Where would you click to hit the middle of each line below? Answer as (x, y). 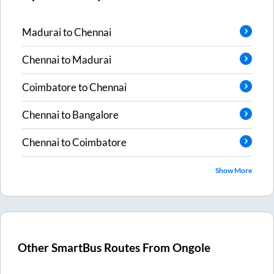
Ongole (192, 248)
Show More (234, 170)
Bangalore (95, 115)
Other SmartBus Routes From (95, 248)
